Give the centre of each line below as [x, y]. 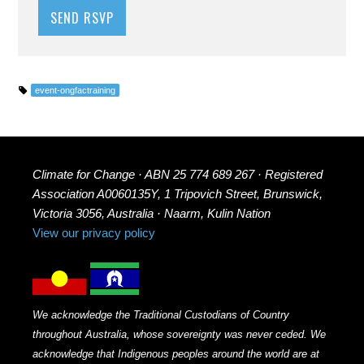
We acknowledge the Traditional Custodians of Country [161, 315]
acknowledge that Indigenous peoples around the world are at [176, 354]
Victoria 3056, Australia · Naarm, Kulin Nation [152, 214]
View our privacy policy [94, 233]
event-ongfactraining [76, 91]
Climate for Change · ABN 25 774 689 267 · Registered [178, 175]
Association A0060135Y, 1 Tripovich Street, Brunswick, [178, 194]
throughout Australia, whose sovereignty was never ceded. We [180, 335]
